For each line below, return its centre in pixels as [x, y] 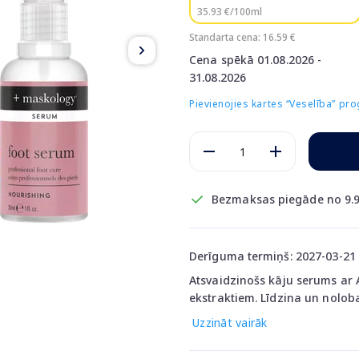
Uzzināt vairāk [230, 323]
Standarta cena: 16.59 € [242, 37]
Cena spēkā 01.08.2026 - [256, 60]
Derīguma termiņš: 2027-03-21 [272, 256]
